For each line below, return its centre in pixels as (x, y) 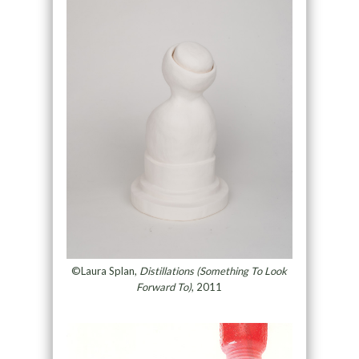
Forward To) (164, 286)
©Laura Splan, (106, 270)
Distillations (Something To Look (214, 270)
